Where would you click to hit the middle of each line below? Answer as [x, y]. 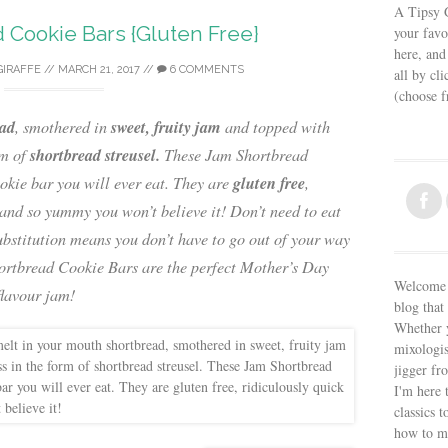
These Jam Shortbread [234, 154]
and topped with [275, 126]
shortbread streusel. [95, 154]
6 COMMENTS [205, 69]
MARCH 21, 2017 [99, 69]
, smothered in [63, 126]
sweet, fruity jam [166, 126]
